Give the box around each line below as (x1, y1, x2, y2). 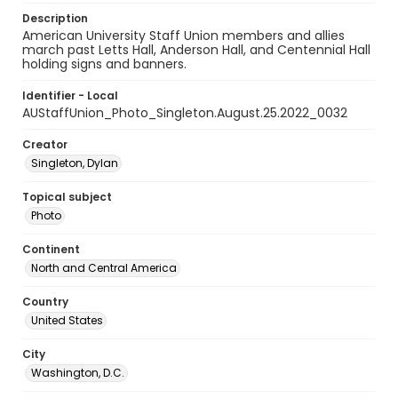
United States (31, 313, 103, 328)
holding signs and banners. (22, 55, 187, 73)
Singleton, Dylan (31, 155, 118, 171)
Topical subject (22, 189, 112, 204)
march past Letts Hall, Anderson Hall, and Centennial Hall (22, 41, 370, 59)
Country (22, 294, 68, 309)
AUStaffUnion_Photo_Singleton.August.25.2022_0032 (22, 104, 347, 122)
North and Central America (31, 260, 177, 275)
